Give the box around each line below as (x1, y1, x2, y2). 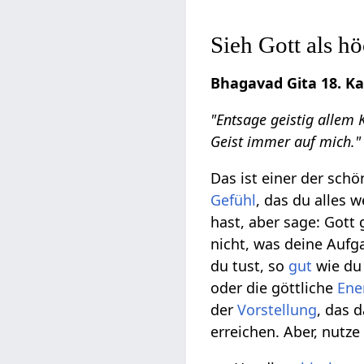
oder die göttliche (210, 278, 338, 298)
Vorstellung (237, 300, 318, 320)
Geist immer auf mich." (210, 132, 362, 152)
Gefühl (210, 190, 257, 210)
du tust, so (210, 256, 289, 276)
